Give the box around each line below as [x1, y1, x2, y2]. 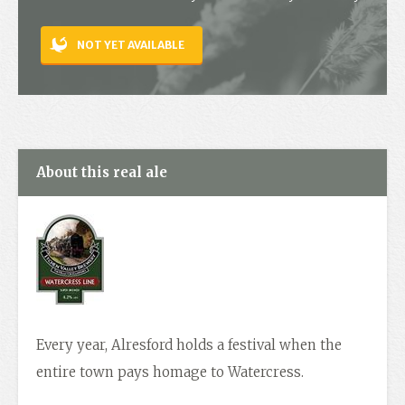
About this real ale [36, 164, 167, 181]
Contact [27, 17, 80, 34]
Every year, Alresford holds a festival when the [36, 336, 342, 353]
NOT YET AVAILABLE [77, 38, 184, 52]
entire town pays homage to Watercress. [36, 363, 304, 381]
